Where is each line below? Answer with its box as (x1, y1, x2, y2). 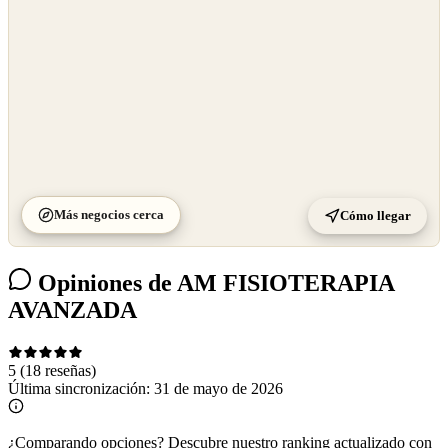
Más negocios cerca (54, 206, 164, 222)
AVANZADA (8, 296, 137, 323)
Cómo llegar (340, 207, 411, 223)
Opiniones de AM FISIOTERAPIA (32, 269, 394, 296)
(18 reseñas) (20, 361, 96, 379)
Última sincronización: (8, 379, 154, 397)
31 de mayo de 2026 (154, 379, 283, 397)
